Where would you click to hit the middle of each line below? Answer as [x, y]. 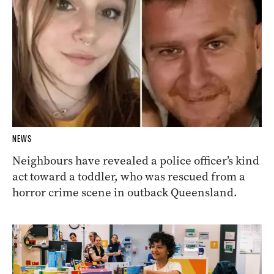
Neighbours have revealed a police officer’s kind [136, 160]
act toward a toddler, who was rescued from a [129, 176]
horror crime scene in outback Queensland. [125, 192]
